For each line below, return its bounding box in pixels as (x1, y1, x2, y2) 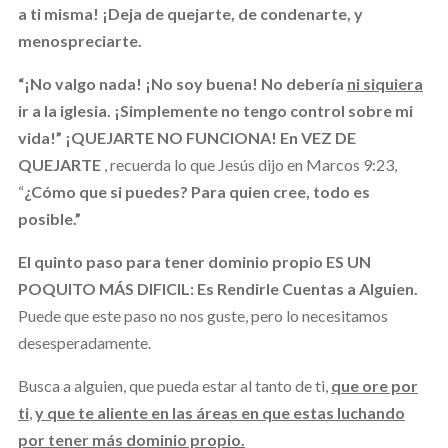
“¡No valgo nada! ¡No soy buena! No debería (17, 73, 347, 93)
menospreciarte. (17, 30, 142, 50)
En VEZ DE (279, 127, 356, 147)
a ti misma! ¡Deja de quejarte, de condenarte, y (17, 3, 363, 23)
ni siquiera (346, 73, 423, 93)
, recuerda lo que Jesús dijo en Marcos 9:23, (100, 154, 397, 174)
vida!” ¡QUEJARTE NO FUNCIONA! (17, 127, 280, 147)
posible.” (17, 208, 81, 228)
